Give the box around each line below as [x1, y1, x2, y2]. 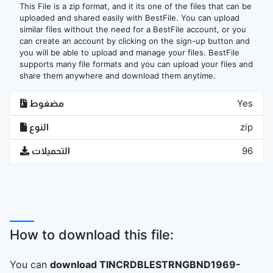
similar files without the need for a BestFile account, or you [19, 24, 246, 34]
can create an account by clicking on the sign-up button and [19, 36, 250, 46]
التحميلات [32, 145, 70, 157]
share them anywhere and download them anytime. [19, 71, 216, 80]
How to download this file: [10, 227, 174, 243]
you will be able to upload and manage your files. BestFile [19, 48, 239, 57]
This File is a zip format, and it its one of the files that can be [19, 1, 252, 11]
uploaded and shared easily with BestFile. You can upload [19, 13, 239, 23]
